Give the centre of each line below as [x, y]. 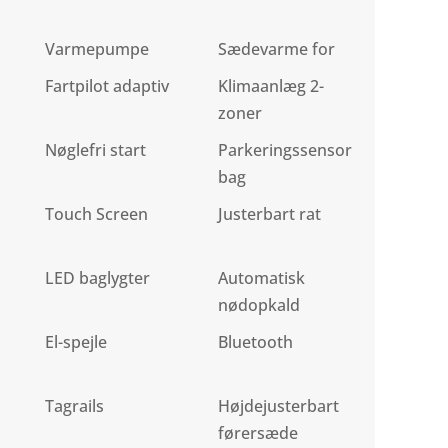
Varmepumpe [97, 49]
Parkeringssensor [285, 150]
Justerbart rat [270, 214]
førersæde [258, 433]
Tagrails [75, 406]
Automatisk [262, 278]
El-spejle [76, 342]
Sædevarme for [277, 49]
